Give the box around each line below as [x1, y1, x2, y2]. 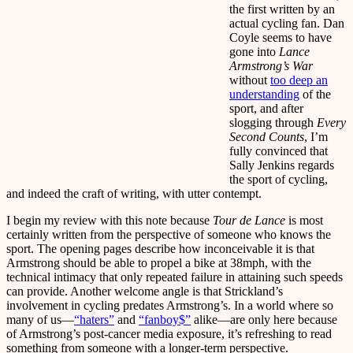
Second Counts [229, 129, 304, 143]
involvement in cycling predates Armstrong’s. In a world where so [6, 298, 333, 312]
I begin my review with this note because [6, 213, 213, 227]
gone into [229, 44, 279, 58]
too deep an [270, 72, 328, 87]
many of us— [6, 312, 74, 326]
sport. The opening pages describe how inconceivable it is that [6, 241, 314, 255]
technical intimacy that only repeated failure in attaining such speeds [6, 269, 343, 284]
